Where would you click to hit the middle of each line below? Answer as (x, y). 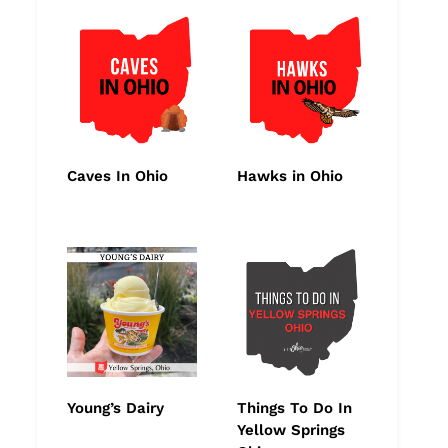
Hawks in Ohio (290, 176)
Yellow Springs (291, 430)
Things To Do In (294, 408)
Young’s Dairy (118, 408)
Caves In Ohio (117, 176)
